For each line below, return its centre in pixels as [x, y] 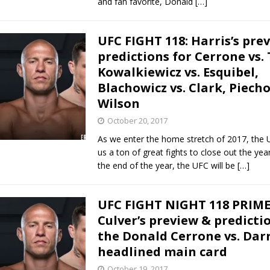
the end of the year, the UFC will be [167, 166]
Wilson [118, 104]
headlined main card [162, 252]
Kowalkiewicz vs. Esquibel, [178, 72]
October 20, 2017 [137, 121]
